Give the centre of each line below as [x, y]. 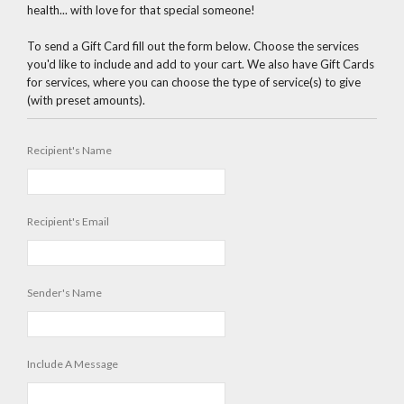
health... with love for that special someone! [141, 10]
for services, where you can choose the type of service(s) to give [194, 83]
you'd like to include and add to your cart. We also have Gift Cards [201, 64]
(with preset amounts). [86, 101]
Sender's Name [64, 293]
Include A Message [73, 364]
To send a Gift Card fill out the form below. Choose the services [193, 46]
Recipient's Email [68, 222]
